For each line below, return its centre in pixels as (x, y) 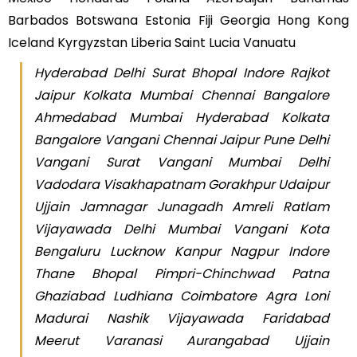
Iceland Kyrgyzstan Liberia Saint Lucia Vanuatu (152, 42)
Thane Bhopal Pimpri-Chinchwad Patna (182, 273)
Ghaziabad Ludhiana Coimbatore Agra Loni (182, 296)
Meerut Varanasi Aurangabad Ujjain (182, 340)
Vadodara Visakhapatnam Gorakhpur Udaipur (182, 184)
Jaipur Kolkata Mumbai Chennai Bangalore (182, 95)
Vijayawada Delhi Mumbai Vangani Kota (182, 229)
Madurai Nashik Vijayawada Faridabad (182, 318)
